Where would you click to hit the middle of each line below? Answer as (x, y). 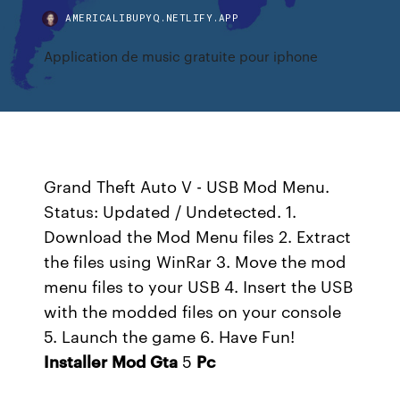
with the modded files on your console (193, 311)
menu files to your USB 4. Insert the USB (199, 286)
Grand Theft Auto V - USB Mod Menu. (187, 186)
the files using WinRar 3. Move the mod (196, 261)
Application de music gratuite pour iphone (181, 56)
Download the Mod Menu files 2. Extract (198, 236)
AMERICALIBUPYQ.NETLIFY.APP (152, 17)
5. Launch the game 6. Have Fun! (170, 336)
